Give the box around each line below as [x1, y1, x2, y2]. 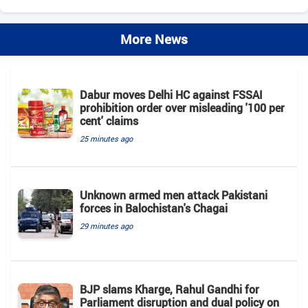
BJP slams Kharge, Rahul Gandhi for [80, 281, 259, 297]
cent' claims [80, 113, 138, 129]
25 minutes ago [80, 133, 133, 144]
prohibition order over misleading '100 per [80, 100, 285, 115]
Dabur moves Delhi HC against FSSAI [80, 87, 263, 102]
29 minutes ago [80, 220, 133, 231]
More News [120, 30, 188, 48]
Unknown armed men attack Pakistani [80, 187, 267, 203]
